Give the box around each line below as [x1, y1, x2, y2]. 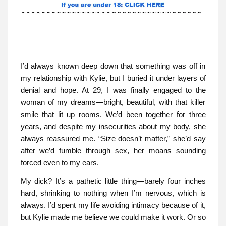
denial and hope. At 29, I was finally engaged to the [20, 86, 206, 95]
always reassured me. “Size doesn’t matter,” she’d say [20, 134, 206, 143]
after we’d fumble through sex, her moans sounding [20, 146, 206, 155]
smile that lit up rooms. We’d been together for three [20, 110, 206, 119]
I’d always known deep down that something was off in [20, 62, 206, 71]
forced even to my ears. [20, 158, 99, 167]
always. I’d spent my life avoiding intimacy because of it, [20, 200, 206, 209]
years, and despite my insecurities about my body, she [20, 122, 206, 131]
